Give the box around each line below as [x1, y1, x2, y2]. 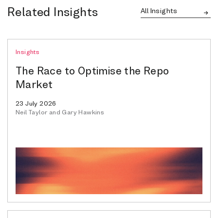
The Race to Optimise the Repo [16, 64, 169, 77]
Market [16, 77, 53, 91]
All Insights [141, 6, 178, 15]
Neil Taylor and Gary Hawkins [16, 108, 105, 116]
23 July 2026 [16, 99, 56, 107]
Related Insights [7, 4, 98, 19]
